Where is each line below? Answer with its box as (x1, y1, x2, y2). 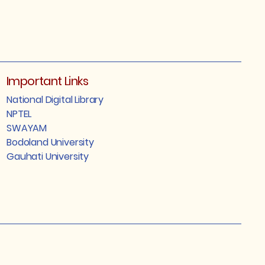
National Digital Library (7, 93, 104, 106)
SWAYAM (7, 121, 47, 135)
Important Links (7, 73, 88, 89)
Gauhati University (7, 150, 89, 163)
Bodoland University (7, 135, 94, 149)
